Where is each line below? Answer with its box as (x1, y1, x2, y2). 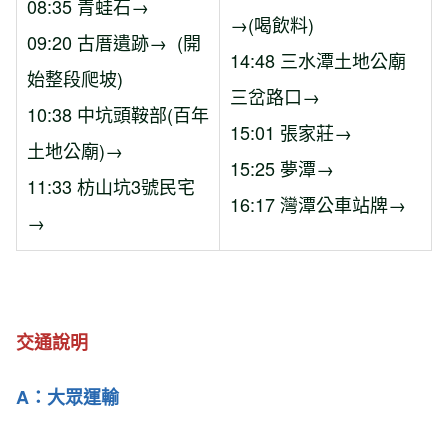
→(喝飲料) (230, 10, 314, 37)
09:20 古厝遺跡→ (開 (27, 28, 201, 55)
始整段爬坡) (27, 64, 123, 91)
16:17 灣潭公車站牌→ (230, 190, 406, 217)
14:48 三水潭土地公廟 (230, 46, 406, 73)
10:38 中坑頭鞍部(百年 (27, 100, 209, 127)
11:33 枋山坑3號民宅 (27, 172, 195, 199)
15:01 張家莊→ (230, 118, 352, 145)
